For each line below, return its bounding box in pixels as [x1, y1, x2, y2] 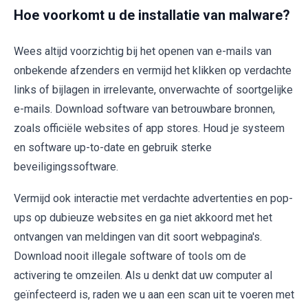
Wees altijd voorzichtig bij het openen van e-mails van [14, 44, 272, 58]
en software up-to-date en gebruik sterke [14, 140, 212, 154]
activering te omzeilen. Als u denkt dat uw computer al [14, 268, 272, 282]
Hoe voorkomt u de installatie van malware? [14, 6, 290, 23]
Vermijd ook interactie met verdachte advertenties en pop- [14, 191, 293, 205]
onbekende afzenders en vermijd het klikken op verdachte [14, 63, 291, 77]
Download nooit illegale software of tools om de [14, 249, 246, 263]
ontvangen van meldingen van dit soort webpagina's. [14, 230, 262, 243]
